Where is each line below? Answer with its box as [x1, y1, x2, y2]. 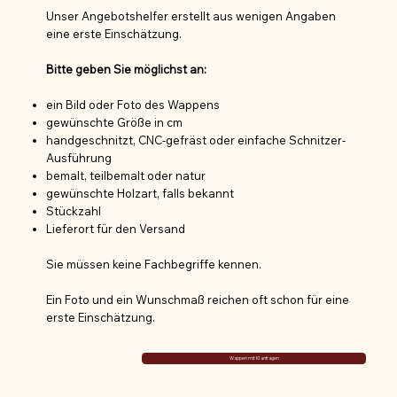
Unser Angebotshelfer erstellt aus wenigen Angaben [45, 9, 336, 24]
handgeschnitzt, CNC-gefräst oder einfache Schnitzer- [45, 133, 346, 148]
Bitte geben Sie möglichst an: [45, 62, 206, 77]
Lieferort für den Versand [45, 222, 185, 237]
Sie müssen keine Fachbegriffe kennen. [45, 257, 261, 272]
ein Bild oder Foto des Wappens [45, 97, 220, 113]
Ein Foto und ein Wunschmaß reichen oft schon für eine [45, 292, 349, 307]
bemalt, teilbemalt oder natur [45, 168, 206, 183]
